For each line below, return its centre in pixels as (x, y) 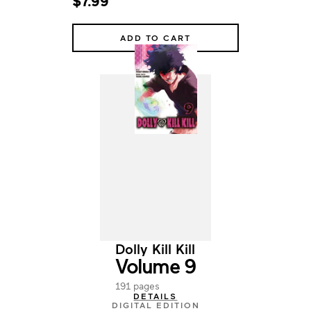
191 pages (137, 286)
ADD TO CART (155, 37)
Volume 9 (155, 265)
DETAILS (155, 296)
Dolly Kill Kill (155, 249)
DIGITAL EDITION (155, 305)
